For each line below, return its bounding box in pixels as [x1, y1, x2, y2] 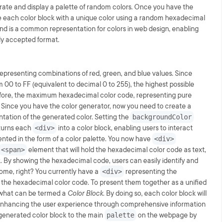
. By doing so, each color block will [103, 189, 207, 197]
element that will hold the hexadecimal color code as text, [27, 146, 206, 154]
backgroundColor [132, 113, 192, 121]
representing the [124, 167, 177, 175]
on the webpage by [136, 211, 197, 219]
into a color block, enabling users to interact [56, 124, 193, 132]
